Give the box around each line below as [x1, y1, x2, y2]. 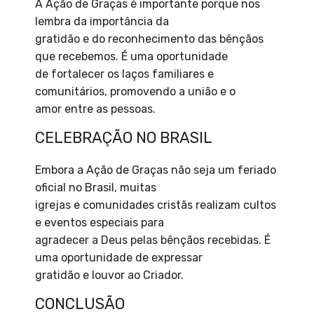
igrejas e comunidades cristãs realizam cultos [35, 198, 276, 212]
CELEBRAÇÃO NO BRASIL [35, 128, 212, 148]
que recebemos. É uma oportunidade [35, 50, 228, 64]
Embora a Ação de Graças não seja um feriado [35, 163, 276, 177]
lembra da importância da [35, 15, 169, 29]
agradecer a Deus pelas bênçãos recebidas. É [35, 233, 271, 247]
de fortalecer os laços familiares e [35, 67, 214, 81]
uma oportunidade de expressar [35, 251, 203, 265]
